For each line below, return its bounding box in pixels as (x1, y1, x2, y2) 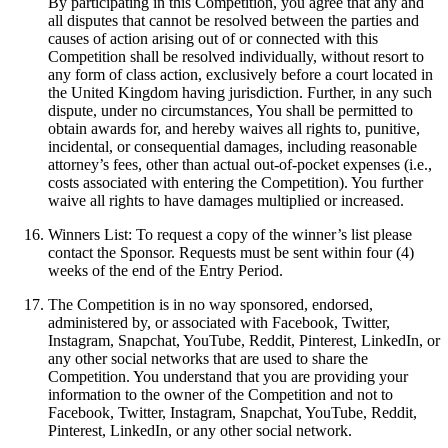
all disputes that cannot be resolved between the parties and (48, 12, 419, 30)
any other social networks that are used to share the (48, 350, 368, 368)
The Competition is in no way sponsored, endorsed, (48, 296, 373, 314)
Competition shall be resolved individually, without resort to (48, 48, 424, 66)
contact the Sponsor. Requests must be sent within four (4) (48, 244, 414, 262)
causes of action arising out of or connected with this (48, 30, 378, 48)
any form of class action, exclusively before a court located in (48, 66, 433, 84)
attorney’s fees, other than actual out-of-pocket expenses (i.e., (48, 156, 432, 174)
